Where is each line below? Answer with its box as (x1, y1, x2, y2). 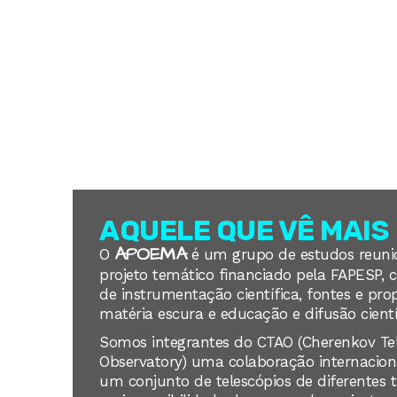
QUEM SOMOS (124, 29, 217, 46)
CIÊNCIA (325, 29, 381, 46)
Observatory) (99, 353, 191, 371)
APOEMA (114, 242, 186, 268)
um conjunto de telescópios (99, 372, 296, 391)
